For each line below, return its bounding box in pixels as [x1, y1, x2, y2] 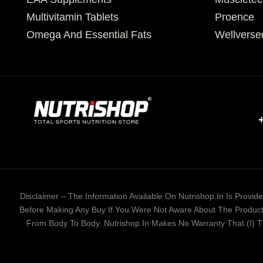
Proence [215, 11, 254, 23]
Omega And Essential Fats [26, 29, 151, 41]
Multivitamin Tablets [26, 11, 119, 23]
